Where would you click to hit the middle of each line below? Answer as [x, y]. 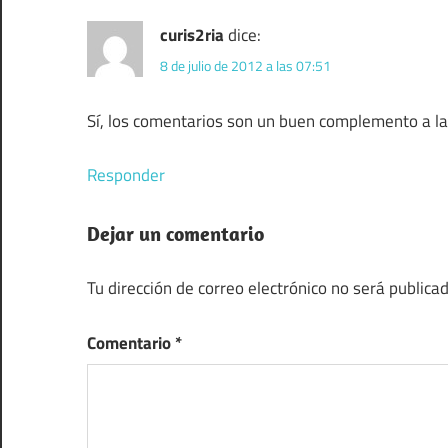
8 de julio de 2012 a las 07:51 [245, 65]
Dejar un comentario [175, 233]
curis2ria [192, 34]
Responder [126, 175]
